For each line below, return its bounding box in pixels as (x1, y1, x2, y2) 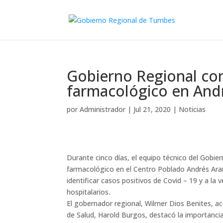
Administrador (80, 105, 126, 114)
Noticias (179, 105, 206, 114)
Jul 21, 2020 (133, 105, 171, 114)
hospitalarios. (67, 187, 111, 197)
